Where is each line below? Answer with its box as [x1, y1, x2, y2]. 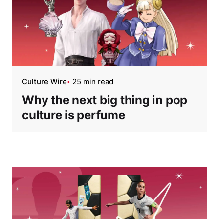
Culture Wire [22, 76, 67, 86]
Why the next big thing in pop [22, 92, 188, 107]
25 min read [72, 76, 113, 86]
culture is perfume [22, 108, 125, 122]
